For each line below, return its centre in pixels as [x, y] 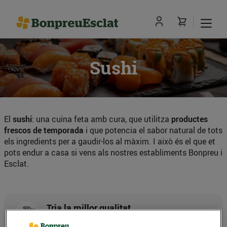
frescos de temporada [44, 130]
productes [190, 119]
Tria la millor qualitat [89, 208]
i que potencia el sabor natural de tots [153, 130]
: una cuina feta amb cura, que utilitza [102, 119]
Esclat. [16, 164]
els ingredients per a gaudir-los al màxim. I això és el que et [110, 142]
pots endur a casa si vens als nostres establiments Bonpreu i [113, 153]
